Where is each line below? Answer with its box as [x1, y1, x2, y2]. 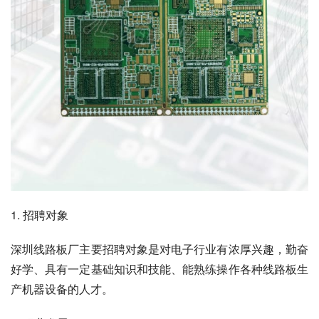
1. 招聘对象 [11, 206, 68, 223]
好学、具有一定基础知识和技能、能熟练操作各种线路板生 [11, 260, 308, 277]
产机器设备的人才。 [11, 280, 113, 297]
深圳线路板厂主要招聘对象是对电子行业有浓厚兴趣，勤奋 [11, 240, 308, 257]
